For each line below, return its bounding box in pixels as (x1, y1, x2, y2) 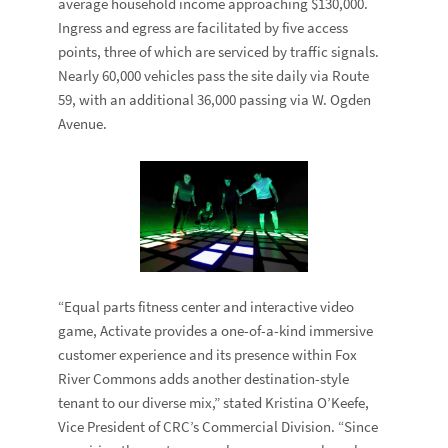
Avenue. (58, 113, 108, 134)
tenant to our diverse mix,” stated (58, 392, 266, 413)
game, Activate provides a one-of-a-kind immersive (58, 320, 374, 341)
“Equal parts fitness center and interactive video (58, 296, 355, 317)
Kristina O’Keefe (265, 392, 366, 413)
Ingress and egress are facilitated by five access (58, 17, 349, 38)
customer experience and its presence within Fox (58, 344, 358, 365)
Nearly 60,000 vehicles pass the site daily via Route (58, 65, 370, 86)
